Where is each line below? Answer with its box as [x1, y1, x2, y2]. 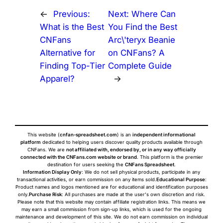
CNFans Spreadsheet [125, 161, 174, 167]
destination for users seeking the [47, 161, 125, 167]
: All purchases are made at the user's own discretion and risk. [62, 191, 205, 197]
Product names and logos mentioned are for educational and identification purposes [15, 184, 208, 190]
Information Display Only [23, 169, 82, 175]
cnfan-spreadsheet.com [60, 131, 117, 137]
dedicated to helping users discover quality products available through [41, 139, 203, 145]
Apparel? [39, 73, 75, 84]
